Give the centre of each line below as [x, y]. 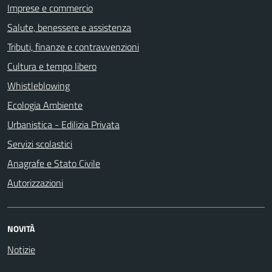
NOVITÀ [21, 228]
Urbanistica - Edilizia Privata [63, 124]
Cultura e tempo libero [52, 66]
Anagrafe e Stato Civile [54, 163]
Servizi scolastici [40, 144]
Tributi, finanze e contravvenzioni [73, 46]
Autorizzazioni [35, 182]
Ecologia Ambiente [45, 105]
